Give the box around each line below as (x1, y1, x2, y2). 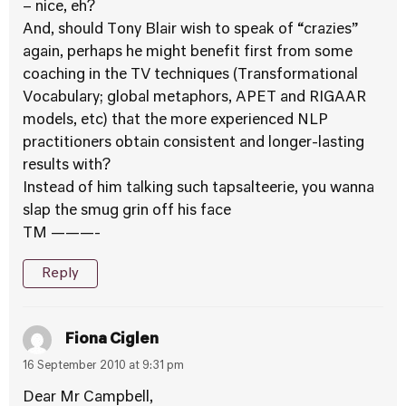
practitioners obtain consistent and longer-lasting (23, 136, 364, 150)
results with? (23, 159, 111, 173)
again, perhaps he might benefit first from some (23, 45, 353, 60)
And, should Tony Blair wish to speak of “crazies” (23, 23, 358, 37)
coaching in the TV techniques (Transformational (23, 68, 358, 82)
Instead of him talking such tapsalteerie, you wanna (23, 181, 374, 196)
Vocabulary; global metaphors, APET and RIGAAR (23, 91, 366, 105)
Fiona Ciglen (65, 332, 159, 347)
